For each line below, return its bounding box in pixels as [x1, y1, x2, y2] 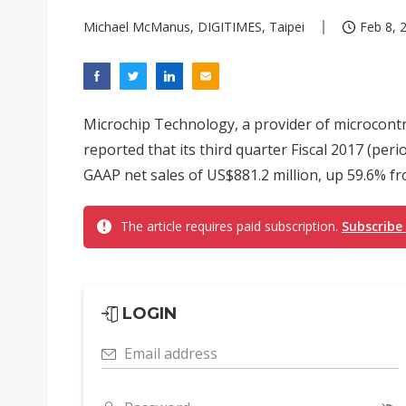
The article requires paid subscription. [121, 217, 342, 235]
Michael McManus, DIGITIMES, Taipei [83, 18, 304, 35]
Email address [124, 343, 217, 363]
